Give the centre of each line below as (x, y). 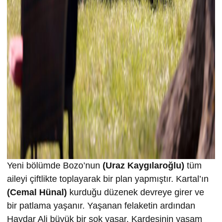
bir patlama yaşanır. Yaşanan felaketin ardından (101, 205)
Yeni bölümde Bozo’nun (54, 165)
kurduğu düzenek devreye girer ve (136, 192)
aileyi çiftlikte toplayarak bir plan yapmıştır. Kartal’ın (108, 179)
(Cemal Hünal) (37, 192)
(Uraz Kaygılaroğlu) (142, 165)
